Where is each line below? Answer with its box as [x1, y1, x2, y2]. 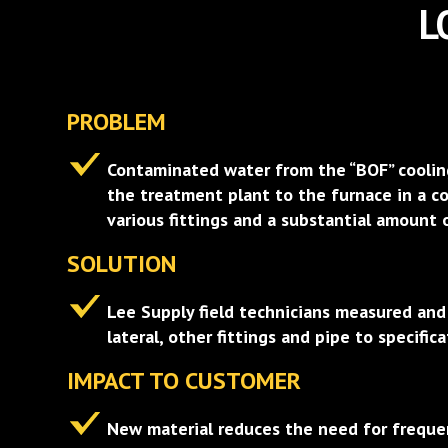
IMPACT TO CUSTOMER [67, 365, 302, 396]
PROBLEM [67, 106, 167, 137]
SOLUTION [67, 248, 177, 279]
